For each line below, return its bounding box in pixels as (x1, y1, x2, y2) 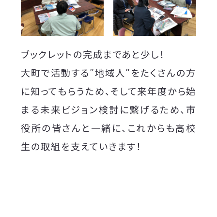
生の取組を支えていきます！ (21, 139, 142, 153)
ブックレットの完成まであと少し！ (21, 47, 165, 61)
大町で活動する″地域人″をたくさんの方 (21, 65, 196, 79)
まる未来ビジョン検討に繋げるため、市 (21, 102, 196, 116)
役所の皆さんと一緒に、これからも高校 (21, 121, 196, 135)
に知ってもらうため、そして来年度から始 (21, 84, 196, 98)
